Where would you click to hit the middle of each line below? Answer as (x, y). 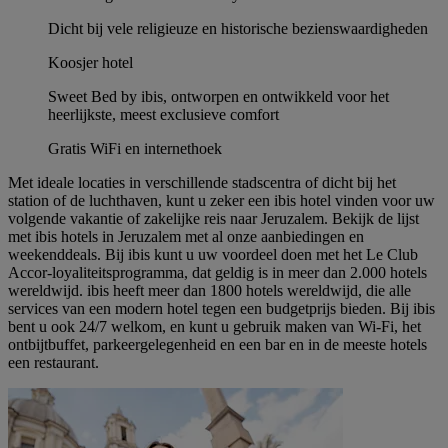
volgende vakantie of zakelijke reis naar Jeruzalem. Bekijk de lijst (213, 219)
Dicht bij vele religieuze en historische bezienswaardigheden (238, 29)
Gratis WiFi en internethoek (135, 149)
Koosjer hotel (90, 63)
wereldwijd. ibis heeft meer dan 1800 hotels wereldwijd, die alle (209, 291)
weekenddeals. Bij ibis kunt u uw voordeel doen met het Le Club (213, 255)
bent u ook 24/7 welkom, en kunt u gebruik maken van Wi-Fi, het (214, 327)
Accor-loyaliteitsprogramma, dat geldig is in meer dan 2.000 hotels (217, 273)
